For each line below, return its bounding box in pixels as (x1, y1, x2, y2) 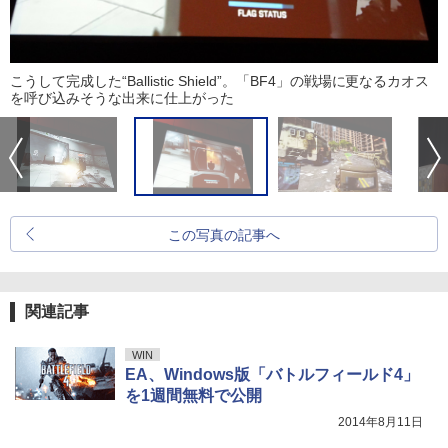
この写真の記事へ (168, 227, 280, 243)
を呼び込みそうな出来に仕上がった (10, 90, 234, 106)
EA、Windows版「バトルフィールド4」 (125, 366, 419, 383)
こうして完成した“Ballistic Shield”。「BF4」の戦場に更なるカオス (10, 73, 430, 89)
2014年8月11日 (338, 415, 423, 429)
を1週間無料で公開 (125, 387, 262, 404)
